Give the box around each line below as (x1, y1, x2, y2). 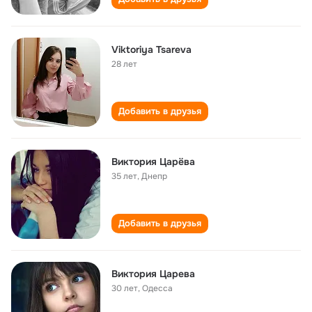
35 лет (111, 171, 137, 182)
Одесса (142, 283, 173, 294)
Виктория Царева (111, 267, 195, 280)
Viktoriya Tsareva (111, 43, 192, 56)
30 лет (111, 283, 138, 294)
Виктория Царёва (111, 155, 195, 168)
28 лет (111, 58, 137, 70)
